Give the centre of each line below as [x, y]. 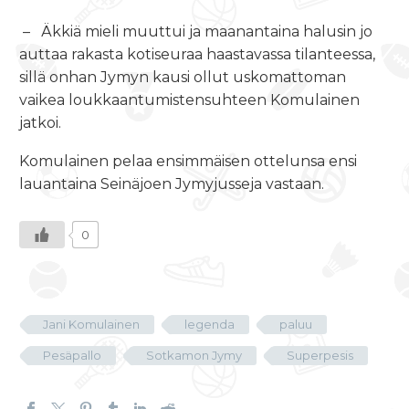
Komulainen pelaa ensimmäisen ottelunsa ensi [188, 162]
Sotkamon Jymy [194, 355]
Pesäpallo [72, 355]
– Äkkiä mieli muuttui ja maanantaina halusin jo [198, 31]
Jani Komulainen [91, 324]
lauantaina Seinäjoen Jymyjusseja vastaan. [172, 184]
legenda [210, 324]
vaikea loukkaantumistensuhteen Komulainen [189, 100]
